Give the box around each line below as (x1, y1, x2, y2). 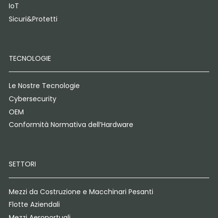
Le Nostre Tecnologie (8, 81, 80, 91)
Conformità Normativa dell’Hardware (8, 120, 133, 130)
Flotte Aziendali (8, 200, 60, 210)
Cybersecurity (8, 93, 56, 104)
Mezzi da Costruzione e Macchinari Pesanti (8, 186, 153, 197)
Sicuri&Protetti (8, 14, 57, 24)
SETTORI (8, 159, 36, 169)
